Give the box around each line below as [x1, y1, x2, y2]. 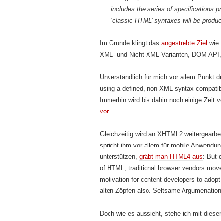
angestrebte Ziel [161, 39, 207, 47]
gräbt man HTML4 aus [139, 153, 203, 160]
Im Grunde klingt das [100, 39, 161, 47]
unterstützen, [100, 153, 139, 160]
